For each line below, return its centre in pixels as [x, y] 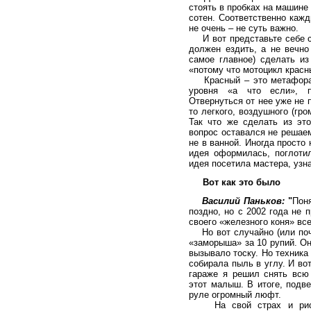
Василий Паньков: [244, 201]
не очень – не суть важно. [244, 28]
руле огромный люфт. [235, 295]
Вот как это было [242, 182]
